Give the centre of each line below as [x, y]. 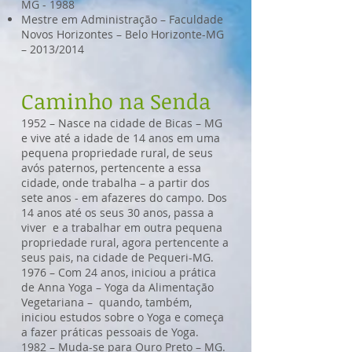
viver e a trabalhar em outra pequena [122, 227]
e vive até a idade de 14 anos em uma [121, 138]
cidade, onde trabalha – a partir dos [115, 183]
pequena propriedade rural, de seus [117, 153]
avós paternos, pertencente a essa [111, 168]
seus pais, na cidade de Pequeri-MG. [117, 257]
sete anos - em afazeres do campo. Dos [124, 198]
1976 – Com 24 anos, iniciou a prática [119, 272]
